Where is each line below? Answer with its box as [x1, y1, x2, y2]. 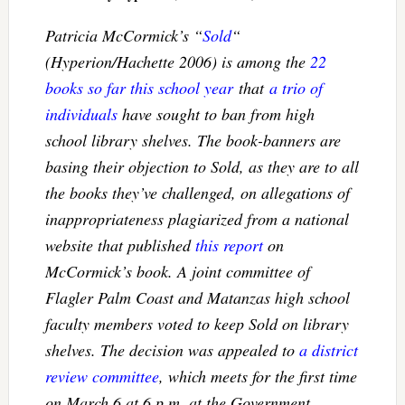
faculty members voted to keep [44, 312, 249, 334]
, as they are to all [239, 155, 359, 177]
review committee [44, 364, 159, 387]
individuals [44, 102, 118, 125]
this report [194, 233, 263, 256]
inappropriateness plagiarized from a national [44, 207, 349, 230]
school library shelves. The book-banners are [44, 128, 341, 151]
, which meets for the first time [158, 364, 357, 387]
